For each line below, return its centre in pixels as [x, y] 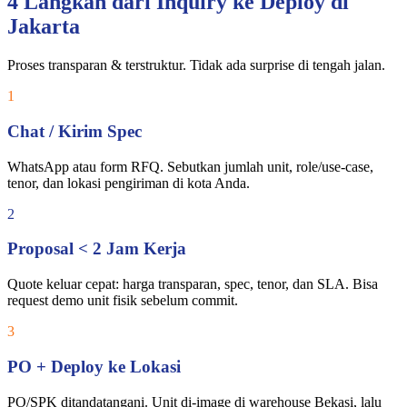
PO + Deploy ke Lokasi [94, 366]
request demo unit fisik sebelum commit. [123, 301]
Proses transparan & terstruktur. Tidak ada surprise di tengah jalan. [196, 65]
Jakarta [44, 27]
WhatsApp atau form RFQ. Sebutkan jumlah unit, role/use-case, [190, 166]
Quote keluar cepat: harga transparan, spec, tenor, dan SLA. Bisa [193, 284]
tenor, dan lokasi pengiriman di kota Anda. [129, 183]
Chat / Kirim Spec [74, 131]
